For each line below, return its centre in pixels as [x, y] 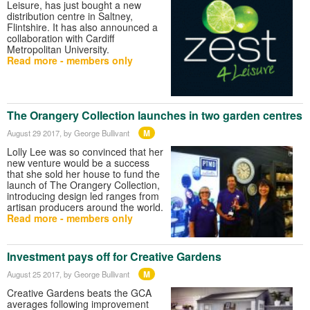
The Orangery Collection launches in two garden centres [155, 116]
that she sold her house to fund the [83, 174]
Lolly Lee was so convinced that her [85, 152]
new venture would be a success [78, 163]
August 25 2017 [33, 274]
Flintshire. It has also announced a [82, 27]
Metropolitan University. [58, 49]
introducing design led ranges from [83, 196]
